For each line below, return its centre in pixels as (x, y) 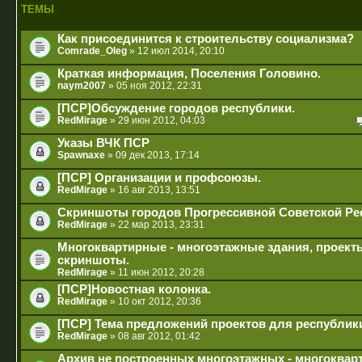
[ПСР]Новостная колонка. (134, 290)
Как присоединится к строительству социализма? (206, 39)
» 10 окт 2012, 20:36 (154, 302)
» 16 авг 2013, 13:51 (154, 190)
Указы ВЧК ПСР (103, 143)
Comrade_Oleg (92, 51)
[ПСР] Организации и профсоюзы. (159, 178)
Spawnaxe (81, 156)
